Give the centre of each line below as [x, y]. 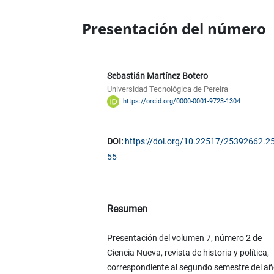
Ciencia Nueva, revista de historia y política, [188, 253]
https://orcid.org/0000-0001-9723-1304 [181, 102]
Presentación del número [174, 28]
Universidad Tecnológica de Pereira [167, 89]
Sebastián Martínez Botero [157, 76]
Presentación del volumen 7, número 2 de [184, 238]
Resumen [127, 209]
